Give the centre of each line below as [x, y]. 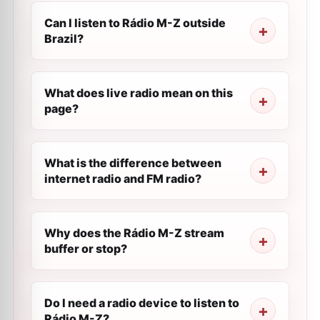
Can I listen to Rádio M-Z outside [135, 23]
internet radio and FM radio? [123, 179]
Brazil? [64, 39]
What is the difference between [133, 163]
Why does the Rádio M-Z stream [134, 233]
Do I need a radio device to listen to [142, 303]
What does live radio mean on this [139, 93]
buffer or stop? [86, 249]
